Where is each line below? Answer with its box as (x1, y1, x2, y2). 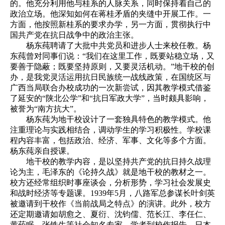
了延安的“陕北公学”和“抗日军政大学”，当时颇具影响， (10, 93, 209, 102)
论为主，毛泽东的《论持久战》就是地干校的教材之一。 (10, 167, 211, 176)
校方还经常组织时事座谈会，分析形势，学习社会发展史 (10, 178, 211, 187)
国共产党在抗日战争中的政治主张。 (10, 30, 139, 39)
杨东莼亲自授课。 (10, 146, 74, 155)
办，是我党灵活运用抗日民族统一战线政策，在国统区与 (10, 72, 211, 81)
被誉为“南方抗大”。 (10, 104, 81, 113)
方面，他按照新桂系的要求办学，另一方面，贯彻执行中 (10, 20, 211, 29)
